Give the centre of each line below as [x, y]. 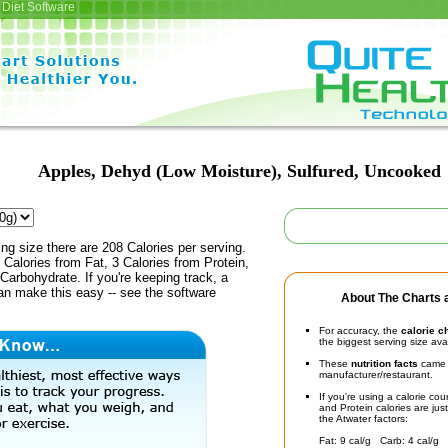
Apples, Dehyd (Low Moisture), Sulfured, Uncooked [239, 171]
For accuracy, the [360, 330]
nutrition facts [384, 363]
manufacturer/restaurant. [376, 374]
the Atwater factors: [363, 418]
